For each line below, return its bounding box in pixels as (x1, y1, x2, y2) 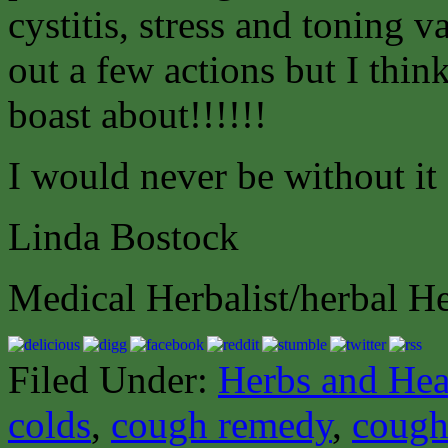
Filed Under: (8, 358, 218, 402)
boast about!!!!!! (8, 93, 267, 137)
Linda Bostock (8, 215, 239, 259)
